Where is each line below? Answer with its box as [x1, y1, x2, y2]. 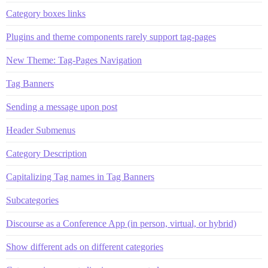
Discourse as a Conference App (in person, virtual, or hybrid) [6, 218, 236, 229]
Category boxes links [6, 8, 86, 19]
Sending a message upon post [6, 101, 117, 112]
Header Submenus [6, 124, 75, 135]
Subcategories [6, 194, 59, 205]
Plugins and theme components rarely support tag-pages [6, 31, 216, 42]
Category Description [6, 148, 87, 159]
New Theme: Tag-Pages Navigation [6, 54, 142, 65]
